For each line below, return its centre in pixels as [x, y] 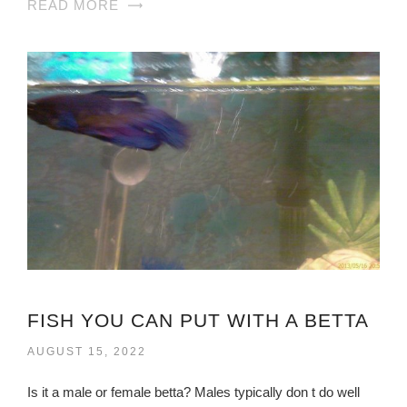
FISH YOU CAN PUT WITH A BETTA [198, 320]
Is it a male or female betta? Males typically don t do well [194, 392]
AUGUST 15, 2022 [87, 351]
